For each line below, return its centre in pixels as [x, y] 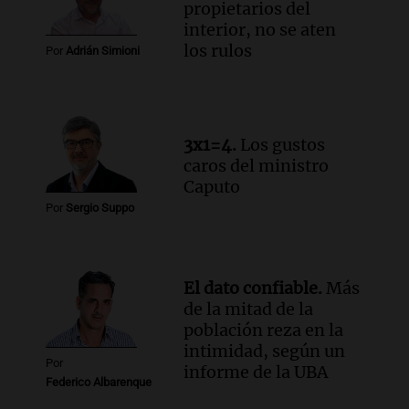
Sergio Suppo [100, 208]
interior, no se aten [260, 30]
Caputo [212, 187]
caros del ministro [257, 166]
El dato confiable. [253, 288]
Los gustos [281, 145]
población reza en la [264, 330]
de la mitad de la [249, 309]
